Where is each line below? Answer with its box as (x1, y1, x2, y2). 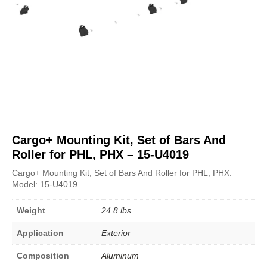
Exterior (101, 228, 131, 238)
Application (17, 228, 64, 238)
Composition (17, 250, 69, 260)
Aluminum (101, 250, 139, 260)
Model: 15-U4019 (12, 179, 77, 189)
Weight (17, 205, 45, 215)
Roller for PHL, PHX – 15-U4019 (12, 147, 189, 161)
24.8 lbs (101, 205, 131, 215)
